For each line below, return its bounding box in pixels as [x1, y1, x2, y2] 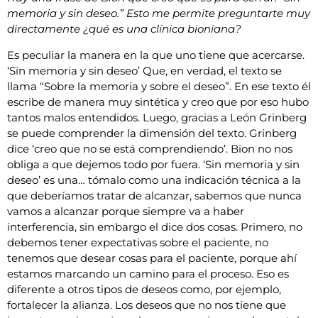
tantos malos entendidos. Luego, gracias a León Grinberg [7, 110, 307, 124]
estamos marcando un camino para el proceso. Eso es [7, 266, 289, 280]
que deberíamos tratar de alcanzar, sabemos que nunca [7, 188, 302, 202]
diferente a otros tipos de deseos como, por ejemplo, [7, 282, 281, 296]
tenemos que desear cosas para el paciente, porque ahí [7, 251, 297, 265]
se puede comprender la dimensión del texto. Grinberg [7, 126, 297, 140]
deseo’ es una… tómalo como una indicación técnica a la [7, 172, 301, 187]
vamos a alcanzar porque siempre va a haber [7, 204, 244, 218]
